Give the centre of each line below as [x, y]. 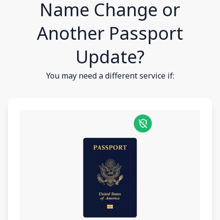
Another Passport [110, 33]
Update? [110, 56]
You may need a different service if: [110, 75]
